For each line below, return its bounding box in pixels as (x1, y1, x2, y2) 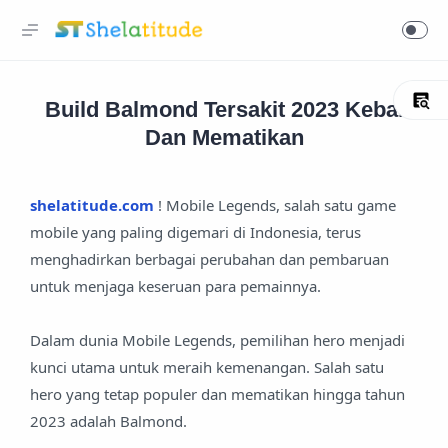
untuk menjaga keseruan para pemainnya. (30, 276, 325, 296)
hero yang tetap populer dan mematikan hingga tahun (30, 384, 405, 404)
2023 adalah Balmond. (30, 411, 187, 431)
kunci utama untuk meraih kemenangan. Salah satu (30, 357, 384, 377)
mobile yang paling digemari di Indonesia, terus (30, 222, 361, 242)
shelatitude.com (30, 195, 154, 215)
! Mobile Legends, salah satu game (154, 195, 396, 215)
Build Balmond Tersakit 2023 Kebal (44, 97, 404, 122)
